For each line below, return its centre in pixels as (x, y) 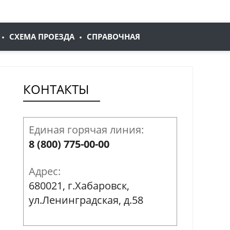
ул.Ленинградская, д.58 (86, 200)
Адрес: (45, 171)
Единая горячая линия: (86, 129)
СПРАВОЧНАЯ (113, 36)
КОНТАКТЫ (56, 89)
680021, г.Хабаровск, (79, 185)
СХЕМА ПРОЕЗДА (42, 36)
